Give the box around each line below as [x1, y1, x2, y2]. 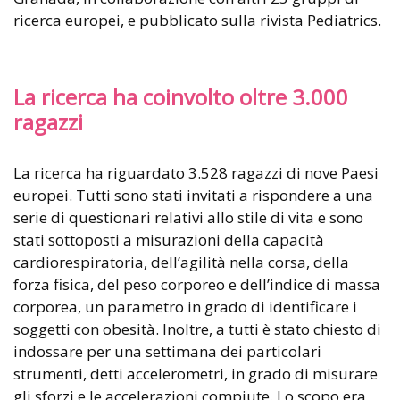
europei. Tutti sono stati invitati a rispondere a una [13, 185, 373, 206]
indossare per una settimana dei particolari [13, 341, 321, 362]
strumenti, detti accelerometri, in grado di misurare [13, 363, 378, 385]
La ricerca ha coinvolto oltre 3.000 [13, 83, 348, 112]
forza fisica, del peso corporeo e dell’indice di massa [13, 274, 380, 296]
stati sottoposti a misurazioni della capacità [13, 229, 324, 251]
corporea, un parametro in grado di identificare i [13, 296, 357, 318]
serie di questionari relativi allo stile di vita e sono [13, 207, 363, 229]
